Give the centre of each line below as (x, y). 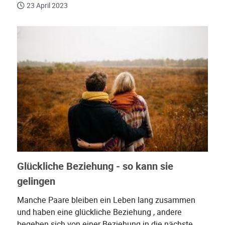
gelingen (36, 181)
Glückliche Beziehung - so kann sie (95, 166)
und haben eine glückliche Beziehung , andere (99, 212)
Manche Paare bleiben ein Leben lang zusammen (106, 200)
